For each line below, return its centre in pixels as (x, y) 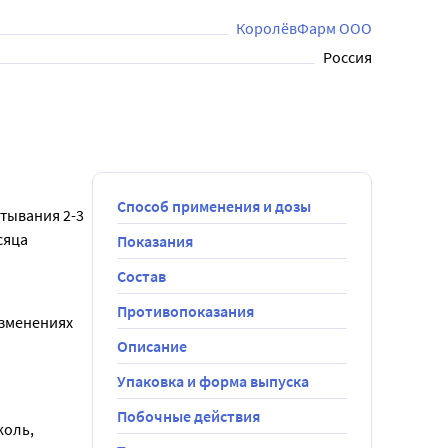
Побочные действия (188, 416)
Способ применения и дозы (214, 206)
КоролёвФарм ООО (304, 28)
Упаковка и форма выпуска (213, 381)
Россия (347, 57)
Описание (152, 346)
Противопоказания (185, 311)
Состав (141, 276)
